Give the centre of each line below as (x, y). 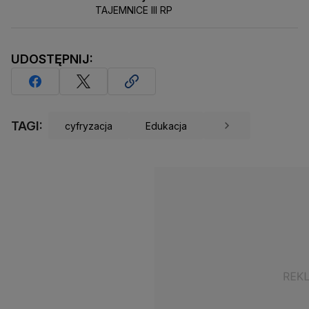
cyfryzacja (89, 126)
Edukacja (166, 126)
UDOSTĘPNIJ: (52, 59)
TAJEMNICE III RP (134, 10)
